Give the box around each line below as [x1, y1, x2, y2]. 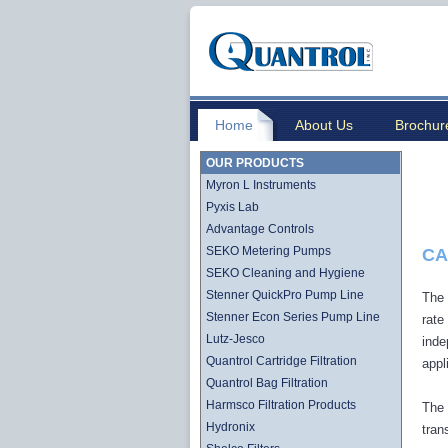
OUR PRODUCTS [206, 156, 304, 170]
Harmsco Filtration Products [206, 398, 356, 412]
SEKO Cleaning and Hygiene [206, 266, 365, 280]
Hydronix [206, 420, 255, 434]
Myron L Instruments [206, 178, 316, 192]
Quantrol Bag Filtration [206, 376, 328, 390]
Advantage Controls [206, 222, 314, 236]
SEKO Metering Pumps [206, 244, 331, 258]
